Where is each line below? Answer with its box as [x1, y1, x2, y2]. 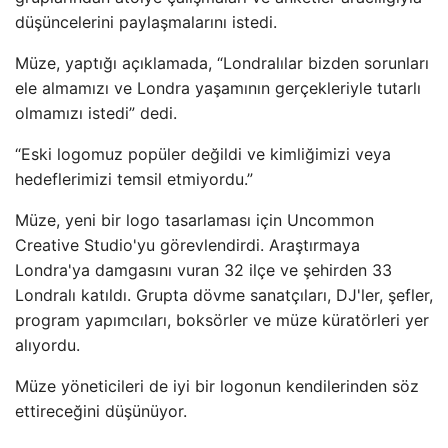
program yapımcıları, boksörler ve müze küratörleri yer [15, 309, 429, 330]
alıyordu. [15, 334, 80, 355]
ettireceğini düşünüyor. [15, 400, 187, 421]
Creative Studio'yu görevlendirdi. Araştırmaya [15, 234, 360, 255]
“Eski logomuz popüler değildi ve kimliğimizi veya [15, 143, 391, 164]
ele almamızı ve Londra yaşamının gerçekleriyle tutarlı [15, 77, 421, 98]
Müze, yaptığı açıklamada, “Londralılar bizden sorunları [15, 52, 429, 73]
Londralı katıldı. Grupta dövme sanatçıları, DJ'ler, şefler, [15, 284, 433, 305]
